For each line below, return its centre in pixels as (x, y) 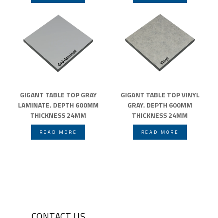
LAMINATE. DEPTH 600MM (58, 105)
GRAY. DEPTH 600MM (160, 105)
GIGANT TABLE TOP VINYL (160, 94)
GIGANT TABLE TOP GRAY (58, 94)
